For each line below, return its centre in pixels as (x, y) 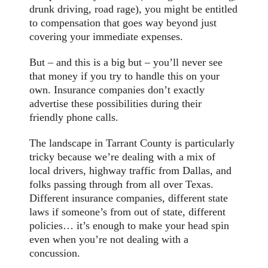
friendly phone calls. (74, 118)
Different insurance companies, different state (129, 198)
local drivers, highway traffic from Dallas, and (131, 171)
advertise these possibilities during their (116, 104)
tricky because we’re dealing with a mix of (123, 157)
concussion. (55, 253)
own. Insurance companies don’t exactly (117, 90)
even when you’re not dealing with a (109, 240)
